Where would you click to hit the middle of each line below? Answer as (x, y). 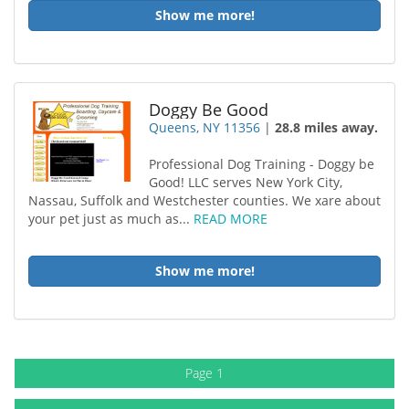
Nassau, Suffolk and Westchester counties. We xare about (204, 200)
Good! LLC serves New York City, (246, 182)
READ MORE (231, 219)
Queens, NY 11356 (205, 127)
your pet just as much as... (111, 219)
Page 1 (204, 373)
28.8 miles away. (327, 127)
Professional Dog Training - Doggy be (262, 164)
